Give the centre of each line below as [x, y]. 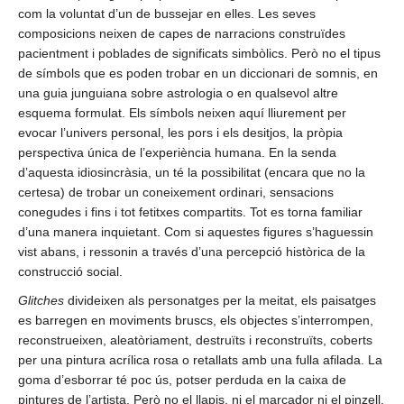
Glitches [41, 301]
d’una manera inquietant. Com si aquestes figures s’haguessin [196, 232]
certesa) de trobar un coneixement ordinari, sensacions [176, 193]
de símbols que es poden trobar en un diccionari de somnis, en [198, 73]
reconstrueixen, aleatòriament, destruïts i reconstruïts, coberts [195, 340]
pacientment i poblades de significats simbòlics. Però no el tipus [199, 54]
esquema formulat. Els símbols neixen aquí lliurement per [182, 113]
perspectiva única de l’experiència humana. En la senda [177, 153]
